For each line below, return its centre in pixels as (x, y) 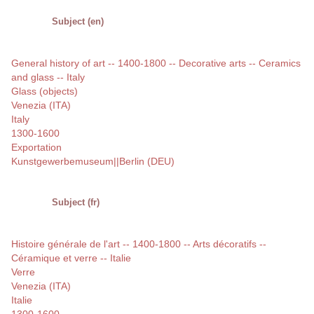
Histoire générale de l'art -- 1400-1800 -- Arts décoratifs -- (139, 244)
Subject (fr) (76, 203)
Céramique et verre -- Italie (71, 258)
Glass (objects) (45, 91)
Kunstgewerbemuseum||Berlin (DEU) (93, 162)
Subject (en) (78, 22)
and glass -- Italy (48, 77)
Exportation (36, 148)
